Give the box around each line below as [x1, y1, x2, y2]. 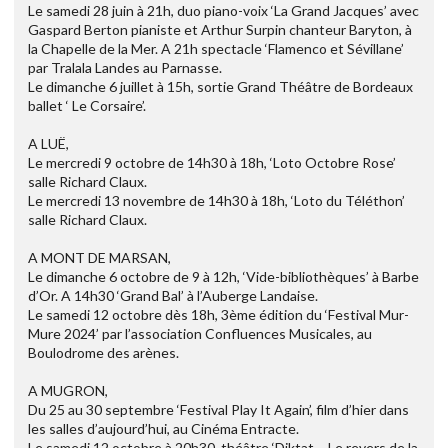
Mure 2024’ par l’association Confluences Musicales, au [28, 324, 372, 342]
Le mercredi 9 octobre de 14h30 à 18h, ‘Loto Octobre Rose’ [28, 153, 396, 171]
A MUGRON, [28, 381, 108, 399]
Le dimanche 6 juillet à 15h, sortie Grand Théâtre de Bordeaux [28, 77, 413, 95]
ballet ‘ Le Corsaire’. [28, 96, 146, 114]
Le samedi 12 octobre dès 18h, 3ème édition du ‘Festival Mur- [28, 305, 409, 323]
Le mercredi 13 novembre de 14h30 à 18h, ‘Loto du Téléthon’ [28, 191, 405, 209]
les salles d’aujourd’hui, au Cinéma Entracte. [28, 419, 299, 437]
